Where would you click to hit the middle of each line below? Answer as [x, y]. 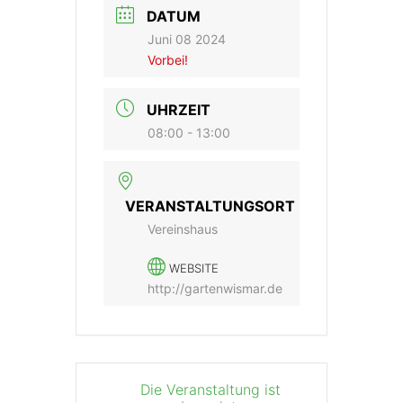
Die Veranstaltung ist [210, 389]
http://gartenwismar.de [215, 288]
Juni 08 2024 [187, 39]
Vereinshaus [183, 228]
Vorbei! [168, 59]
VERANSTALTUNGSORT [210, 206]
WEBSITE [194, 268]
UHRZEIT [179, 109]
